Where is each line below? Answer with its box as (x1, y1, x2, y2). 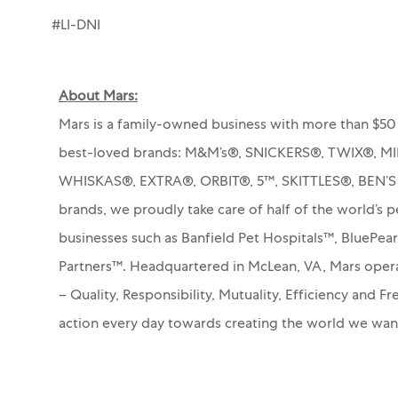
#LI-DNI (52, 19, 100, 34)
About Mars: (59, 90, 138, 105)
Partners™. (59, 260, 126, 275)
